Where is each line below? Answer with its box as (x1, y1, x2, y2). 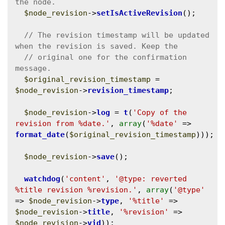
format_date (15, 130, 65, 139)
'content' (65, 174, 105, 183)
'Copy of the (133, 107, 187, 117)
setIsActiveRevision (96, 8, 182, 18)
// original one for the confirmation (24, 52, 187, 62)
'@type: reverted (115, 174, 187, 183)
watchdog (24, 174, 60, 183)
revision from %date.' (15, 119, 110, 128)
